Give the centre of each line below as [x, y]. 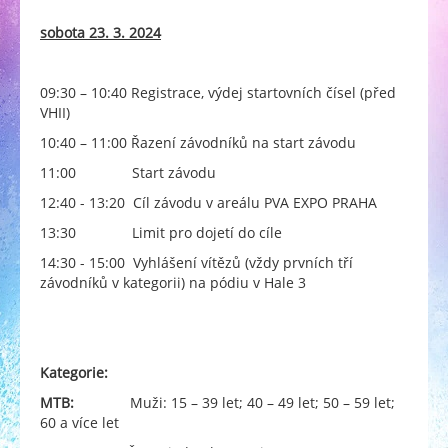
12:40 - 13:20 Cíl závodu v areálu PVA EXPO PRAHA [208, 203]
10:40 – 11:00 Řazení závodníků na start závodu [198, 143]
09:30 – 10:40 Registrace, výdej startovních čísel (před [218, 93]
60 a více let [79, 423]
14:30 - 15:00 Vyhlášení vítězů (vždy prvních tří [196, 263]
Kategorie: [74, 373]
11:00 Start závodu [128, 173]
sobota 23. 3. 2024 [100, 33]
